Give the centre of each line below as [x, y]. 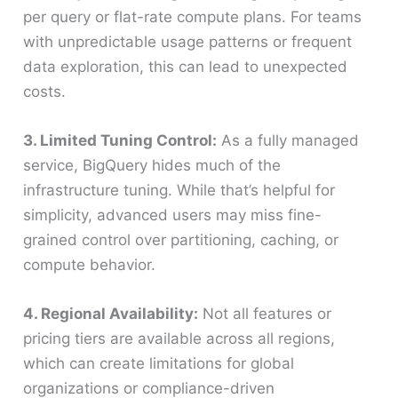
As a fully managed [288, 141]
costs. [45, 92]
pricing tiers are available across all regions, [179, 339]
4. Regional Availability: [111, 314]
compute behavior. [90, 265]
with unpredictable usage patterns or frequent [188, 42]
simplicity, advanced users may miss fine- [173, 215]
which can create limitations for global [159, 364]
